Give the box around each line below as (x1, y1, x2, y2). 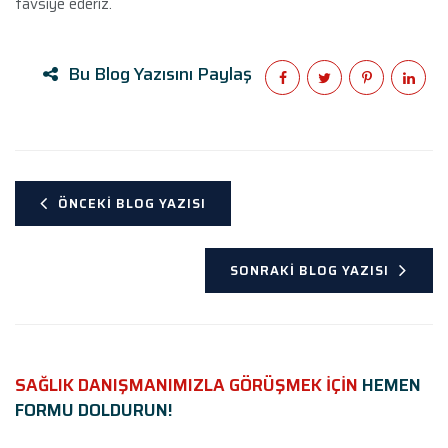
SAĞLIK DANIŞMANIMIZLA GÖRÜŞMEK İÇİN (15, 372, 358, 399)
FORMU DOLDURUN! (15, 397, 173, 424)
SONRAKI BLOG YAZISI (230, 259, 389, 281)
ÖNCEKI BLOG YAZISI (58, 192, 206, 214)
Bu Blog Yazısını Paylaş (68, 59, 252, 88)
